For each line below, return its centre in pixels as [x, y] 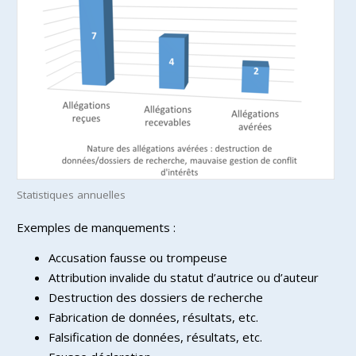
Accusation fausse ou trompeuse [138, 257]
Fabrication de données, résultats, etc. [153, 317]
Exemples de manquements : [96, 227]
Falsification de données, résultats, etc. [155, 337]
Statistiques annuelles [71, 195]
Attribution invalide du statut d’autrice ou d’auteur [184, 277]
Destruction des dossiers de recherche [156, 297]
